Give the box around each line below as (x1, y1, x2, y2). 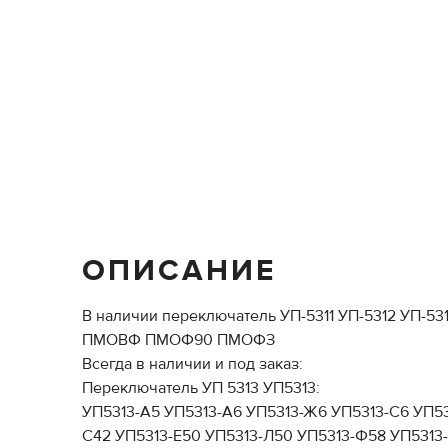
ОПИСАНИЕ (82, 252, 276, 289)
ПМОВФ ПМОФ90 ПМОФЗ (82, 330, 275, 350)
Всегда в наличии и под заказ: (82, 354, 303, 374)
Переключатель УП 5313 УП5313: (82, 378, 320, 398)
